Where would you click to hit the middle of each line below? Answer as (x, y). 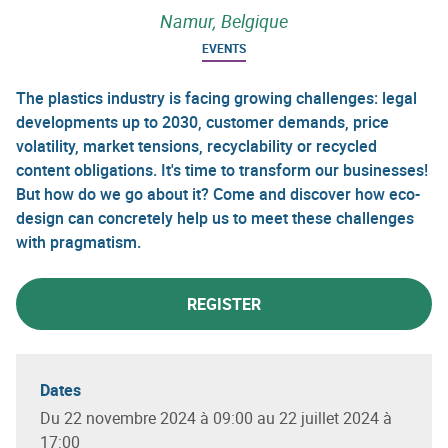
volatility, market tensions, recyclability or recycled (196, 145)
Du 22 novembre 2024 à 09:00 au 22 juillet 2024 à (216, 417)
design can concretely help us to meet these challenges (215, 217)
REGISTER (224, 303)
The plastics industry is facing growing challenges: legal (216, 97)
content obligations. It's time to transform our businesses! (222, 169)
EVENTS (224, 47)
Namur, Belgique (224, 20)
